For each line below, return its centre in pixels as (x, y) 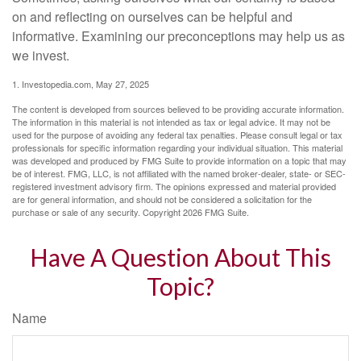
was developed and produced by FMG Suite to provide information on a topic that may (179, 160)
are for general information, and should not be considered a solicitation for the (162, 199)
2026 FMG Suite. (216, 212)
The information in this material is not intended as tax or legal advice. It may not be (171, 121)
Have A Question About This (180, 257)
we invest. (41, 55)
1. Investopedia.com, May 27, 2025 (81, 83)
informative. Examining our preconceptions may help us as (178, 35)
